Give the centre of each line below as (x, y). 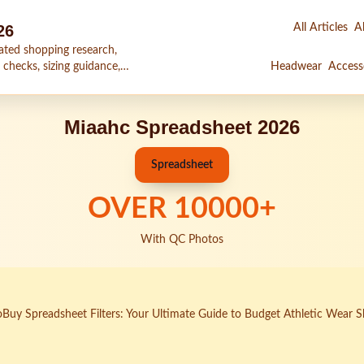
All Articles (321, 28)
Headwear (296, 67)
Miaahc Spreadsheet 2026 (182, 127)
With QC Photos (182, 240)
